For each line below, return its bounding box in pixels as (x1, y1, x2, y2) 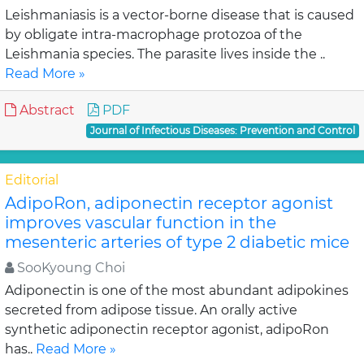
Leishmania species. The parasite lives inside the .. (5, 46, 325, 62)
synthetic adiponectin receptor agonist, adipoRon (5, 322, 329, 337)
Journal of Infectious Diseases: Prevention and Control (90, 124, 356, 136)
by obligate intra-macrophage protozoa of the (5, 27, 302, 42)
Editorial (5, 172, 58, 188)
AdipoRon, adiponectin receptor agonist (5, 193, 333, 213)
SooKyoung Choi (14, 260, 125, 275)
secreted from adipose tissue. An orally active (5, 302, 297, 318)
